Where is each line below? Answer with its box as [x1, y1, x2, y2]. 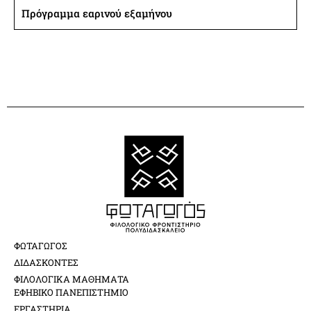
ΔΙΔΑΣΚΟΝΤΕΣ [14, 256, 78, 269]
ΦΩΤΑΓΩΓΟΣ [14, 239, 67, 253]
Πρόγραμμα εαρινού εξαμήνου [22, 6, 172, 21]
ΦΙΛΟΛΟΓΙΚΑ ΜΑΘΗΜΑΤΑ [14, 273, 129, 286]
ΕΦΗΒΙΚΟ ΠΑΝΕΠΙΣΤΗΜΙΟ [14, 286, 128, 299]
